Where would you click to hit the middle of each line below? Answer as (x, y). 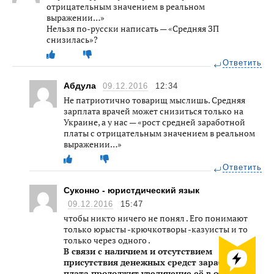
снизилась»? (72, 39)
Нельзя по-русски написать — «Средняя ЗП (133, 28)
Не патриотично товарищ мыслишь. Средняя (154, 100)
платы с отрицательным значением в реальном (159, 133)
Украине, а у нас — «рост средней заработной (154, 122)
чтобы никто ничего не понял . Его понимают (156, 218)
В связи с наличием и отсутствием (138, 251)
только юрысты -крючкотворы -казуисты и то (156, 229)
